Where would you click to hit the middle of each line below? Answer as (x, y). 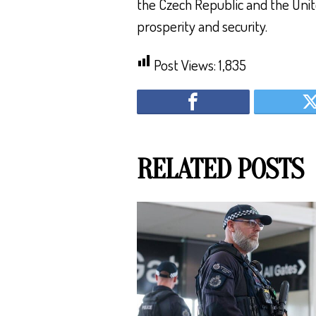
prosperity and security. (202, 25)
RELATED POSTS (220, 169)
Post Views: (184, 64)
